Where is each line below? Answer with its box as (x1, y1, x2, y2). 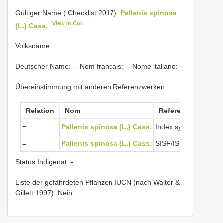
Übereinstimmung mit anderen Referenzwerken (15, 83, 165, 91)
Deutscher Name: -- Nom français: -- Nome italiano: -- (15, 62, 185, 71)
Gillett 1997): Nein (15, 189, 72, 197)
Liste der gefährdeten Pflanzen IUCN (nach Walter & (15, 178, 180, 187)
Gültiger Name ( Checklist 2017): (15, 8, 120, 17)
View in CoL (52, 20, 84, 26)
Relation (26, 107, 54, 115)
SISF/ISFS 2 (155, 139, 194, 148)
